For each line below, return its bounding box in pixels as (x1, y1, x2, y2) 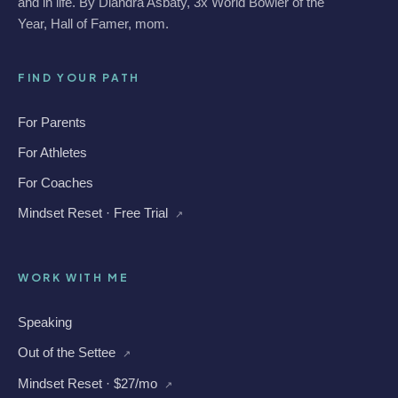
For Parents (18, 115, 86, 130)
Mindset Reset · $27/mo (18, 376, 161, 391)
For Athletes (18, 145, 87, 160)
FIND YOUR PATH (18, 71, 140, 84)
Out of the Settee (18, 345, 119, 360)
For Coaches (18, 175, 93, 190)
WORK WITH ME (18, 271, 130, 284)
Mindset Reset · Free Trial (18, 205, 171, 220)
